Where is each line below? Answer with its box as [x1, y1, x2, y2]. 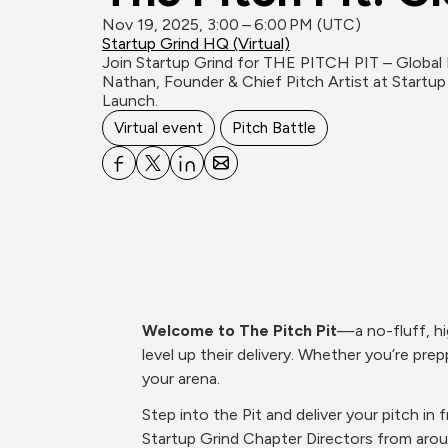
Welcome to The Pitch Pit [142, 321, 337, 340]
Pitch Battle [232, 119, 316, 137]
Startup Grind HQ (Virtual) [102, 34, 290, 53]
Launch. [102, 91, 158, 110]
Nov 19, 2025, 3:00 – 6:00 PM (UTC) [102, 15, 361, 34]
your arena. [142, 369, 220, 388]
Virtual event [114, 119, 203, 137]
